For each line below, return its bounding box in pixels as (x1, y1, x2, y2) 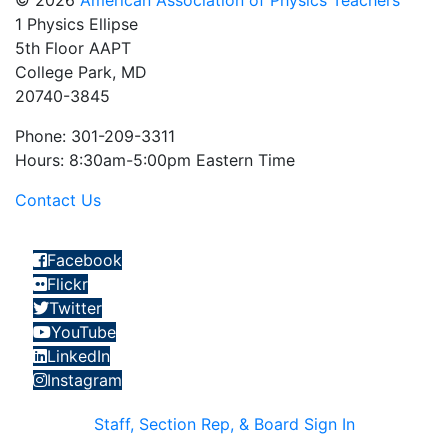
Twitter (49, 298, 103, 319)
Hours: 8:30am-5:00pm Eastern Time (15, 150, 295, 171)
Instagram (47, 370, 123, 391)
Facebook (47, 250, 123, 271)
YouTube (51, 322, 117, 343)
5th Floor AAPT (15, 38, 131, 59)
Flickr (47, 274, 89, 295)
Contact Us (15, 190, 101, 211)
